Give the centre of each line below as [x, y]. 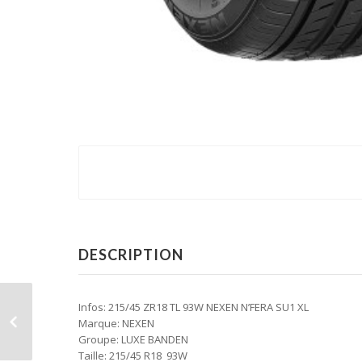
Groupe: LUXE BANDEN [133, 340]
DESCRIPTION [131, 255]
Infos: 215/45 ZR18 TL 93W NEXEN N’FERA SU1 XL [194, 307]
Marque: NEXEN [116, 324]
